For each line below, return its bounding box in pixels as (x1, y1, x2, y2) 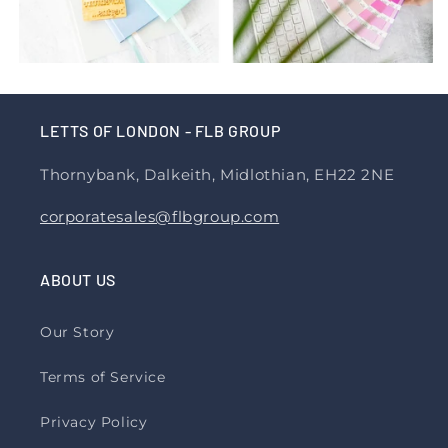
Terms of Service (40, 368, 166, 386)
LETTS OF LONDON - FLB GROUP (40, 121, 281, 140)
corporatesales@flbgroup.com (40, 207, 280, 226)
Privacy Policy (40, 413, 148, 431)
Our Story (40, 323, 115, 341)
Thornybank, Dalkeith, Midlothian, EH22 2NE (40, 165, 395, 184)
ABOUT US (40, 270, 116, 289)
